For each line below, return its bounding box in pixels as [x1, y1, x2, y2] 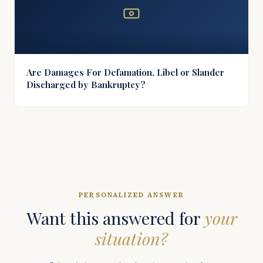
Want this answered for [26, 207, 204, 229]
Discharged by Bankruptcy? [26, 78, 146, 90]
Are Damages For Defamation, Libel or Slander [26, 66, 224, 78]
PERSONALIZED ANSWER [79, 190, 184, 200]
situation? [95, 227, 168, 249]
